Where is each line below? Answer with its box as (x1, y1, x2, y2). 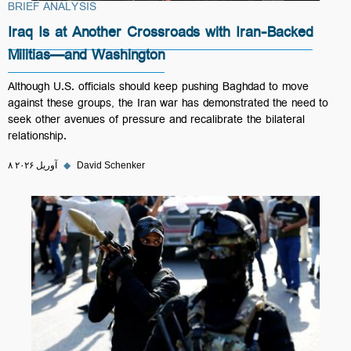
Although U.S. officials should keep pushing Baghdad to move (8, 78, 309, 100)
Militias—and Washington (8, 44, 165, 72)
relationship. (8, 127, 67, 149)
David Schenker (77, 160, 145, 171)
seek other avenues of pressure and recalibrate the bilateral (8, 110, 305, 132)
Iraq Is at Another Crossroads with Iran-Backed (8, 21, 313, 49)
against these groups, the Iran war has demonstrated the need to (8, 94, 328, 116)
